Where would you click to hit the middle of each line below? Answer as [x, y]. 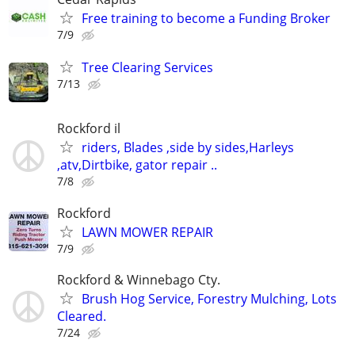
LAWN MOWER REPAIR [147, 232]
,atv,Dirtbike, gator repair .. [137, 165]
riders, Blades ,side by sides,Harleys [188, 148]
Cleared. [82, 316]
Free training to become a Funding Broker [206, 18]
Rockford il [89, 129]
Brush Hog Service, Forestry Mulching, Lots [209, 298]
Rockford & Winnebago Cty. [139, 279]
